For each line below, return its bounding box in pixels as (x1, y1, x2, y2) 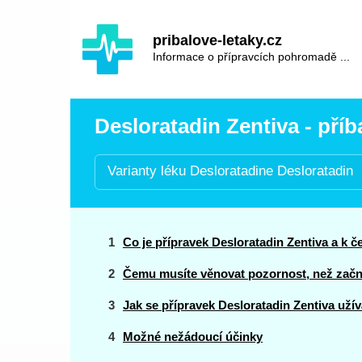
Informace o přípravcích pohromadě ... (153, 50, 350, 63)
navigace (95, 34, 158, 52)
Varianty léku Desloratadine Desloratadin (107, 163, 353, 179)
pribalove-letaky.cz (153, 32, 282, 48)
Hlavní (95, 16, 140, 34)
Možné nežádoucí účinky (123, 330, 263, 343)
